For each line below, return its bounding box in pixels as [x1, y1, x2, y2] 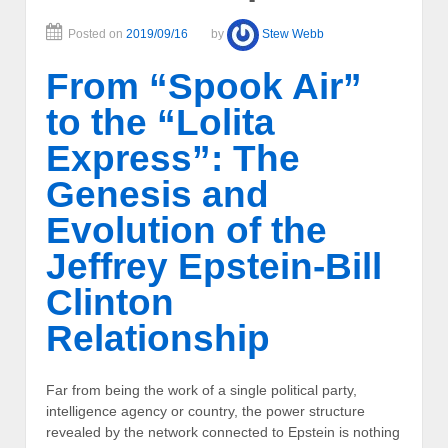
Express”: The [46, 138, 300, 180]
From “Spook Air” [46, 66, 362, 108]
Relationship [46, 318, 270, 360]
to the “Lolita [46, 102, 275, 144]
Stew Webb [262, 26, 324, 41]
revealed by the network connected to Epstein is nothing [46, 423, 400, 440]
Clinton [46, 282, 174, 324]
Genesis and [46, 174, 269, 216]
